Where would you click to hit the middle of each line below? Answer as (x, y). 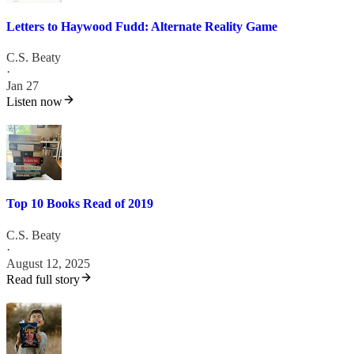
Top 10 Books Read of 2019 (80, 204)
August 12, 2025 (48, 263)
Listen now (34, 102)
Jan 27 (23, 86)
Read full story (43, 279)
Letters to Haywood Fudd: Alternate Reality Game (142, 26)
